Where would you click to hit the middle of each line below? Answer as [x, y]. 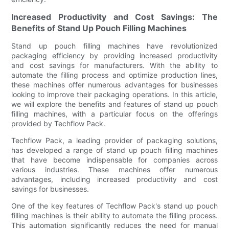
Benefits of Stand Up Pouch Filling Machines [99, 28]
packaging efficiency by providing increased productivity [114, 55]
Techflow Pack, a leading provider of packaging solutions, [114, 140]
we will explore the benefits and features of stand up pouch [114, 104]
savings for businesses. [50, 189]
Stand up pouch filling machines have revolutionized [114, 45]
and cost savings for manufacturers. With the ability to [114, 65]
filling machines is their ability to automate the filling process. [114, 215]
